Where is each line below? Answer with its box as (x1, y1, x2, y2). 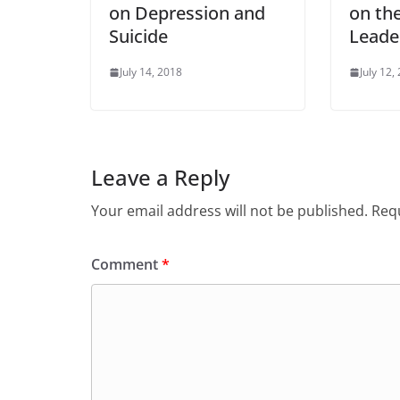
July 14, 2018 (120, 64, 182, 80)
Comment (91, 254, 162, 275)
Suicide (109, 24, 168, 49)
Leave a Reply (91, 162, 229, 193)
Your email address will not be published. (91, 201, 368, 221)
